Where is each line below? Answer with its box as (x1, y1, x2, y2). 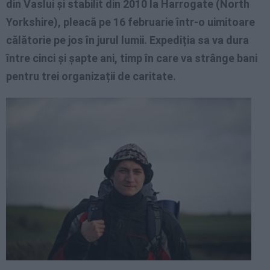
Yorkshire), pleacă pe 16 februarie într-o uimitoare (6, 16, 255, 29)
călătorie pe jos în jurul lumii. (6, 34, 149, 47)
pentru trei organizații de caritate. (6, 70, 178, 83)
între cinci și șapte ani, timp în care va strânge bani (6, 52, 257, 65)
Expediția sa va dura (149, 34, 249, 47)
